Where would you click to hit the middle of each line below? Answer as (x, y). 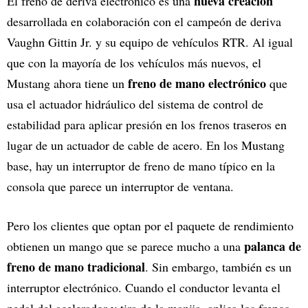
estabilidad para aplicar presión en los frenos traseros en (147, 124)
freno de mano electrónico (197, 83)
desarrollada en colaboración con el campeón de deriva (144, 21)
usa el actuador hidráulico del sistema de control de (135, 103)
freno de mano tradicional (76, 266)
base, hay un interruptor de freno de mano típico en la (141, 165)
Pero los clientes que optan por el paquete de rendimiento (150, 225)
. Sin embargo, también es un (218, 266)
